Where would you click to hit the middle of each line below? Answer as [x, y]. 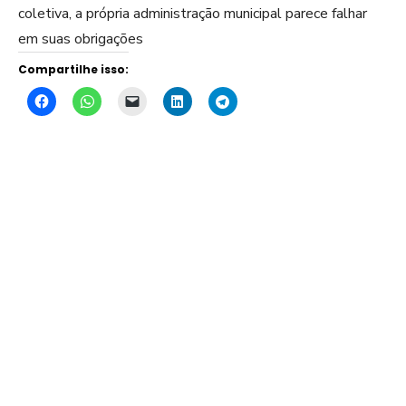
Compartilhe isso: [73, 69]
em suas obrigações [81, 39]
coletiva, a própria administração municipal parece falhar [193, 13]
